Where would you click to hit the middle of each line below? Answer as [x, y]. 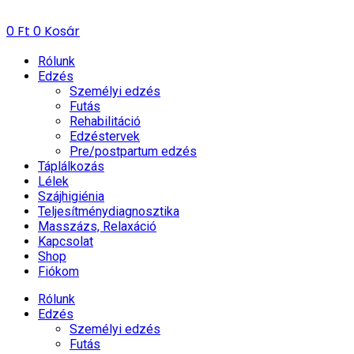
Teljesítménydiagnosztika [109, 211]
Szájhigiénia [71, 196]
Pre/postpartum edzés [133, 151]
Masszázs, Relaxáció [97, 226]
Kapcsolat [66, 241]
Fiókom [58, 271]
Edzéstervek [105, 136]
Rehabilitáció [105, 121]
